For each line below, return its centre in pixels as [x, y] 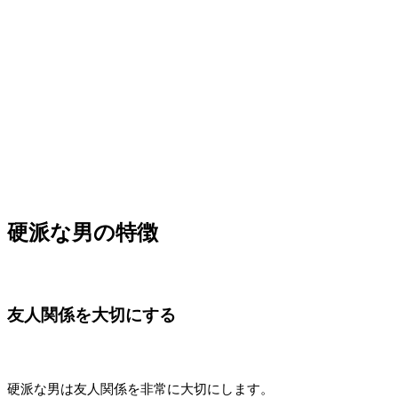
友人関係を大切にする [92, 314]
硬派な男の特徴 [83, 233]
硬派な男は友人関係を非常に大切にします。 [140, 389]
